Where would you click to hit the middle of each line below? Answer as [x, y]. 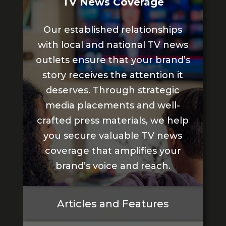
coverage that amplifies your [113, 151]
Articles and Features [113, 204]
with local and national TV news [113, 45]
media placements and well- [113, 106]
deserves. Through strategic [113, 91]
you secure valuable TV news [113, 136]
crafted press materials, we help [113, 121]
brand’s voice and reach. [113, 166]
